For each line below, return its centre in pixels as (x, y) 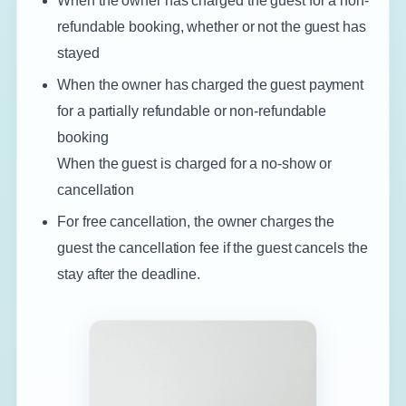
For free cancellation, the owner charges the (196, 222)
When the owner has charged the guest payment (211, 85)
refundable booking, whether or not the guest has (212, 27)
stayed (78, 53)
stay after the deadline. (129, 274)
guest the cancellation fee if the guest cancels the (213, 248)
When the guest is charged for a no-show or (195, 164)
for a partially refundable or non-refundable (192, 111)
